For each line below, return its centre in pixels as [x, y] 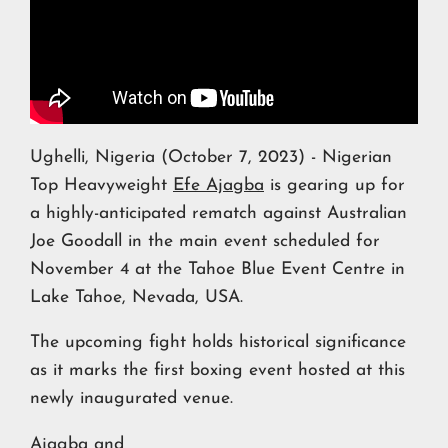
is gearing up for [334, 185]
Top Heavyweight [101, 185]
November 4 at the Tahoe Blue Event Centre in [217, 269]
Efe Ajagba [218, 185]
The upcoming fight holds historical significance [218, 343]
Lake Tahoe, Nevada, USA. [136, 297]
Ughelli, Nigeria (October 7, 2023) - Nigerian [211, 157]
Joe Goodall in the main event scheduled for [205, 241]
